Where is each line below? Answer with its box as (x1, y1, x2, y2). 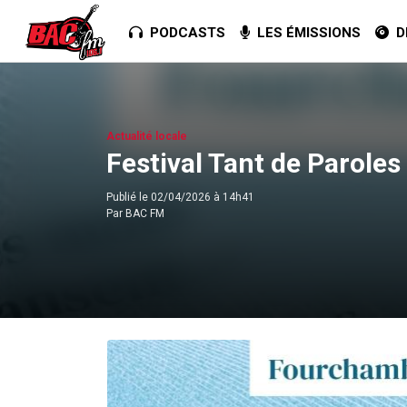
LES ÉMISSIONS (249, 24, 361, 41)
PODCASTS (142, 24, 225, 41)
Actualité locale (106, 129, 187, 143)
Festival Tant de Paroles (106, 146, 401, 179)
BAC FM (125, 206, 164, 220)
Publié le (106, 190, 151, 203)
